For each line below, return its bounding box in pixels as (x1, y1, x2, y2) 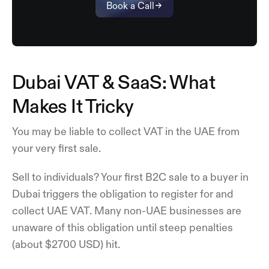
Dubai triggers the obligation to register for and (12, 188, 233, 199)
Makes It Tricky (12, 96, 134, 116)
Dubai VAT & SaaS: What (12, 72, 215, 92)
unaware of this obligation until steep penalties (12, 222, 233, 233)
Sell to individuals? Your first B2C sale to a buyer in (12, 171, 249, 183)
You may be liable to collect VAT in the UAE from (12, 125, 240, 137)
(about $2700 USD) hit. (12, 238, 120, 250)
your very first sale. (12, 142, 103, 154)
